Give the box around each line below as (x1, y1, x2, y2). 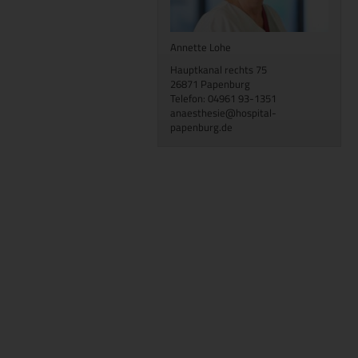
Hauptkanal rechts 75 (170, 62, 267, 78)
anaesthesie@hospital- (170, 105, 276, 121)
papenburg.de (170, 119, 233, 136)
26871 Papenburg (170, 76, 250, 93)
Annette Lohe (170, 39, 231, 56)
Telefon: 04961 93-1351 (170, 90, 276, 107)
